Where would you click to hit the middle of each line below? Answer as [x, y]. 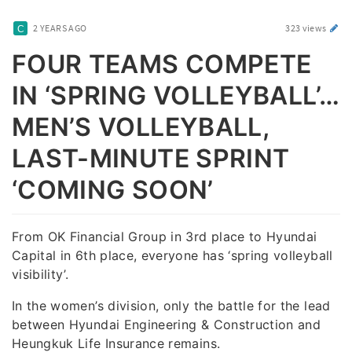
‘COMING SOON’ [113, 190]
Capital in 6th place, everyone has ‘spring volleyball [172, 255]
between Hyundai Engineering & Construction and [167, 324]
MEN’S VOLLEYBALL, [141, 127]
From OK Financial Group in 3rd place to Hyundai [165, 236]
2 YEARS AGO [60, 28]
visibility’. [40, 274]
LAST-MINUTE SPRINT [151, 159]
